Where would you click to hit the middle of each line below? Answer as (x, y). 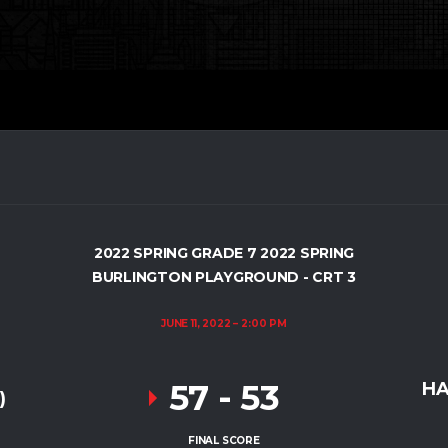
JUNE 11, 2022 (196, 324)
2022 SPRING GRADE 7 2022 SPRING (224, 252)
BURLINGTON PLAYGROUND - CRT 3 (224, 277)
